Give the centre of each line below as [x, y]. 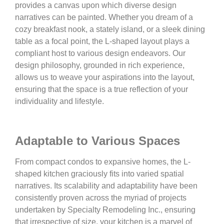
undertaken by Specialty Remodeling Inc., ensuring [105, 210]
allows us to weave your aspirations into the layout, [105, 77]
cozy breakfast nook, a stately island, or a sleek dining [110, 29]
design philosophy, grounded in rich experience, [100, 65]
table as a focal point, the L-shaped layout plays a [102, 41]
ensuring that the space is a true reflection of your [101, 89]
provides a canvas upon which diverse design [96, 5]
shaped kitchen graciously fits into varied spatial [99, 174]
